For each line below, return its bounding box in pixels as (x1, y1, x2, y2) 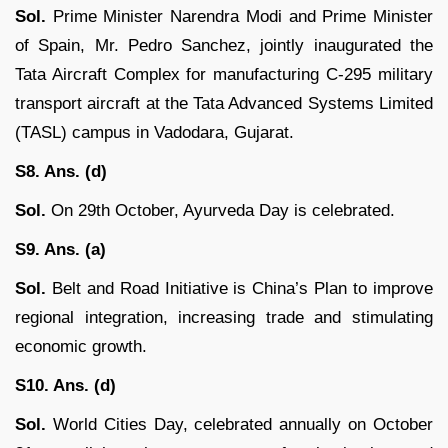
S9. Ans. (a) (15, 240, 106, 260)
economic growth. (15, 337, 147, 357)
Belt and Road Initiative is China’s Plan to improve (46, 279, 433, 299)
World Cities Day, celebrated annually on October (46, 415, 433, 435)
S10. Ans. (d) (15, 376, 116, 396)
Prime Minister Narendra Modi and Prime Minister (46, 7, 433, 27)
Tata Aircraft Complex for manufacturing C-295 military (15, 65, 433, 85)
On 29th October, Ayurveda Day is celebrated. (46, 201, 395, 221)
